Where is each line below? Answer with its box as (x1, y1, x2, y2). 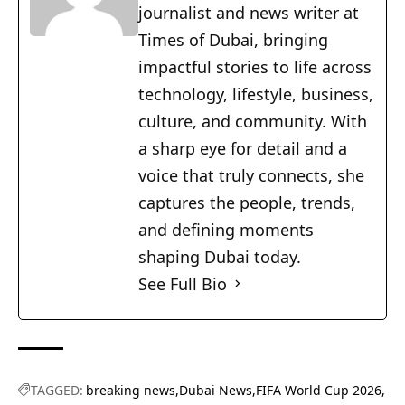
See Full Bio (138, 272, 227, 295)
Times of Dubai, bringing (138, 28, 328, 51)
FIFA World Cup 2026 (256, 381, 381, 399)
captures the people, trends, (138, 191, 355, 213)
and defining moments (138, 218, 314, 240)
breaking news (86, 381, 175, 399)
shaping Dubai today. (138, 245, 301, 268)
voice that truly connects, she (138, 164, 364, 186)
